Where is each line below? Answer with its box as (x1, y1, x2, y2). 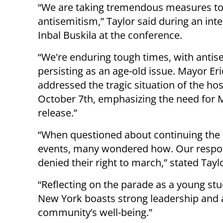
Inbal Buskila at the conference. (38, 28, 182, 42)
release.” (38, 106, 77, 119)
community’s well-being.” (38, 205, 152, 219)
